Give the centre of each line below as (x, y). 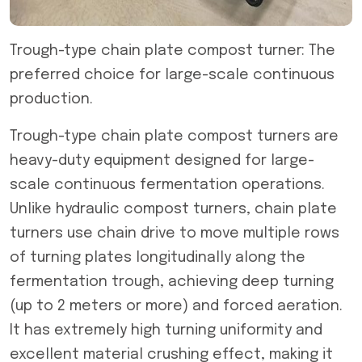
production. (51, 99)
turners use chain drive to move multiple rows (175, 234)
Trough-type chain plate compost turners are (174, 137)
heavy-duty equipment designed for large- (162, 161)
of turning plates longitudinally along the (158, 258)
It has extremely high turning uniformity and (166, 330)
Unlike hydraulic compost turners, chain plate (173, 209)
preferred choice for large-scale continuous (172, 75)
